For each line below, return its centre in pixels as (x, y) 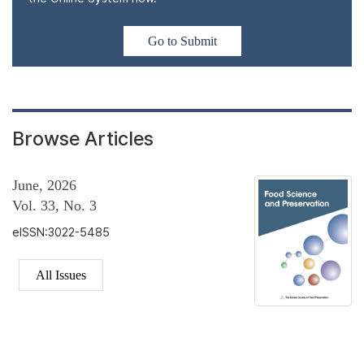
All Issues (61, 275)
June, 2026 (44, 186)
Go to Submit (182, 41)
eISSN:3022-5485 (61, 232)
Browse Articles (83, 139)
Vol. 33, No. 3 (54, 206)
